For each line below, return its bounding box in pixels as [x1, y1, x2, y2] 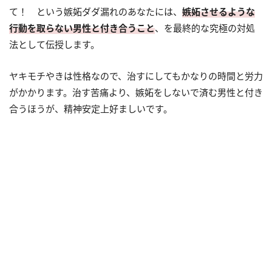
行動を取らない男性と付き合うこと [9, 22, 155, 35]
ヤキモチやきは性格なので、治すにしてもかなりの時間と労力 [9, 70, 263, 83]
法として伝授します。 [9, 38, 100, 51]
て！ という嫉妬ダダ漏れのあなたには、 [9, 5, 182, 18]
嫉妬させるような [182, 5, 255, 18]
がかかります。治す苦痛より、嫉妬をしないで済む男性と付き [9, 86, 263, 99]
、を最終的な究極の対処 [155, 22, 255, 35]
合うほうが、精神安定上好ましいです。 [9, 103, 172, 115]
